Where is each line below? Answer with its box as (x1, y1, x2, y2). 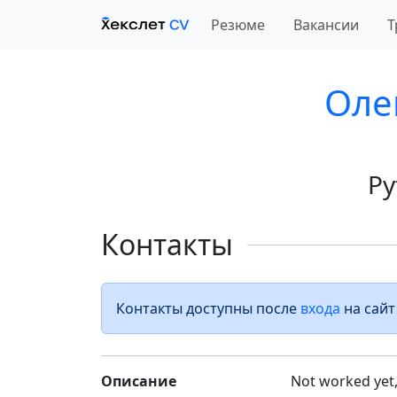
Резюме (211, 15, 265, 35)
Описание (101, 371, 176, 391)
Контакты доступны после (116, 299, 300, 318)
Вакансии (293, 15, 359, 35)
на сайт (340, 299, 395, 318)
